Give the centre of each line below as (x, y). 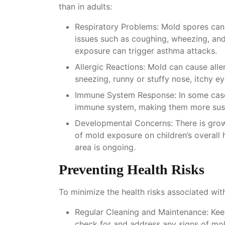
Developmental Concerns (123, 123)
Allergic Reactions (109, 67)
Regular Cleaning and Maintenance (141, 212)
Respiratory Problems (116, 26)
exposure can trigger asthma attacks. (146, 50)
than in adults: (85, 6)
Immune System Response (125, 95)
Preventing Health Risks (132, 169)
